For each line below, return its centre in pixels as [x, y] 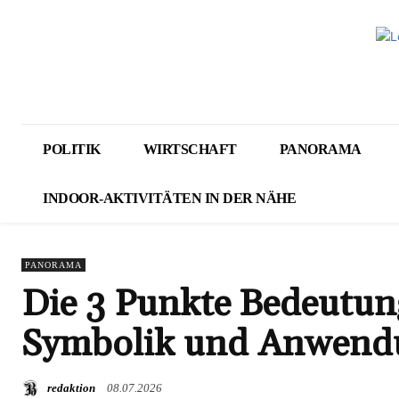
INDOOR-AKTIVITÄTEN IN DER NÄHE [169, 198]
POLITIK [72, 149]
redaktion [71, 387]
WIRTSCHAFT [190, 149]
